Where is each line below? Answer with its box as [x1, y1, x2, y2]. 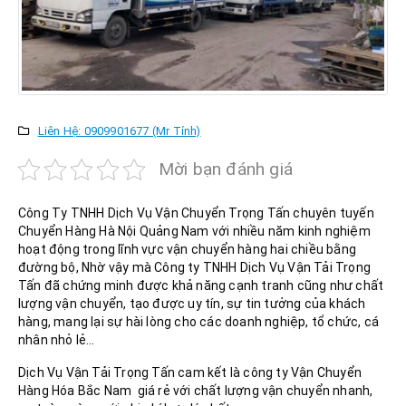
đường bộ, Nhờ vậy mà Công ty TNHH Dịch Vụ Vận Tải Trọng [18, 259, 372, 275]
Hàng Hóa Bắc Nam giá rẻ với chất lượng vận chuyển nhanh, [18, 383, 373, 399]
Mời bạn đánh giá [158, 158, 294, 179]
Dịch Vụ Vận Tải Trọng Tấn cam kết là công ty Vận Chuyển [18, 365, 362, 381]
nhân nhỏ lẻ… [18, 332, 95, 347]
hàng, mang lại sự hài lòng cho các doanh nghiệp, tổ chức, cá [18, 314, 380, 329]
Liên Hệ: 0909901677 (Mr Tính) [37, 123, 201, 138]
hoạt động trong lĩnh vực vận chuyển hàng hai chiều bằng [18, 241, 357, 256]
